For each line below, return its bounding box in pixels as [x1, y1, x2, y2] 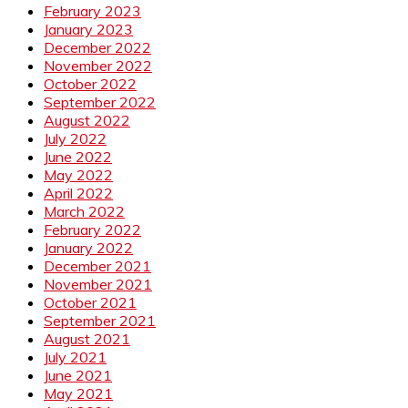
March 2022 [44, 201, 125, 220]
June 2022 [44, 147, 112, 166]
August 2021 [44, 329, 130, 348]
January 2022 [44, 238, 133, 257]
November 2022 [44, 56, 152, 75]
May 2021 [44, 383, 113, 403]
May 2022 [44, 165, 113, 184]
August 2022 [44, 110, 130, 129]
